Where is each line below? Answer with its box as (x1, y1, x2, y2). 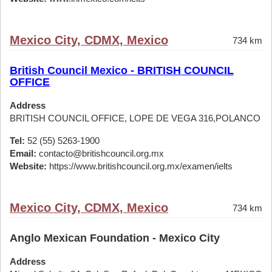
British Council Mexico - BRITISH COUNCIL (10, 64, 234, 76)
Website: (10, 161, 47, 171)
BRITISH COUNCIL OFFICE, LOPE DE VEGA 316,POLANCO (10, 113, 260, 123)
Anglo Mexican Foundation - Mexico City (10, 232, 220, 244)
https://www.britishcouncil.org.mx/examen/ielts (47, 161, 233, 171)
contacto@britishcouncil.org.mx (36, 148, 164, 158)
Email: (10, 148, 36, 158)
